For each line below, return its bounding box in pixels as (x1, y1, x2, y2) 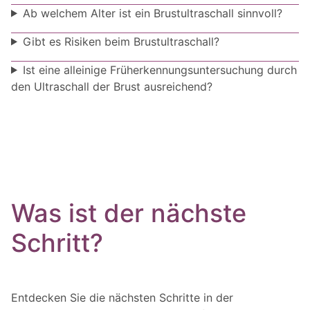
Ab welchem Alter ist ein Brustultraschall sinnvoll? (22, 6, 282, 20)
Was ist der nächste (11, 197, 246, 228)
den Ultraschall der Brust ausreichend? (11, 79, 212, 93)
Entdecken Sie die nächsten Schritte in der (11, 291, 233, 305)
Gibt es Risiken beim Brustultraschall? (22, 34, 219, 48)
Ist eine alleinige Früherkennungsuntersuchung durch (22, 62, 297, 77)
